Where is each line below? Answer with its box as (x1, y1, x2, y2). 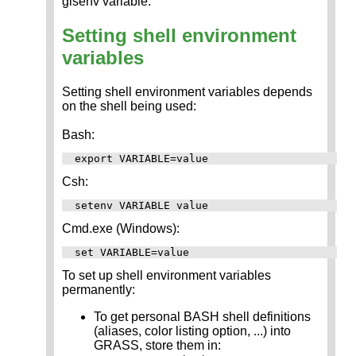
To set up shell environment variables (62, 268, 271, 282)
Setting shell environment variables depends (62, 84, 312, 99)
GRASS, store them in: (94, 338, 221, 352)
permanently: (62, 282, 135, 296)
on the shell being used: (62, 99, 196, 113)
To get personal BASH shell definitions (94, 309, 311, 323)
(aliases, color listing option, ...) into (94, 323, 291, 338)
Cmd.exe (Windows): (62, 221, 180, 235)
